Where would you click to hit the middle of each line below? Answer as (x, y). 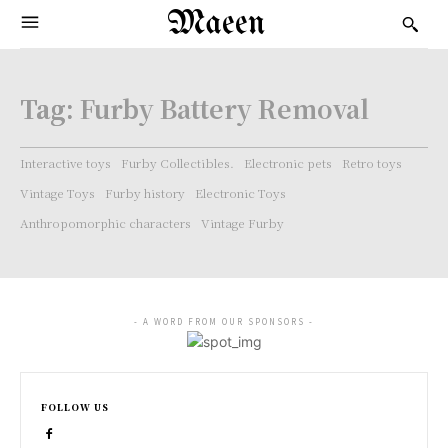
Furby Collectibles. (177, 162)
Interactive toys (65, 162)
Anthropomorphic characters (105, 222)
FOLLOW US (75, 407)
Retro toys (372, 162)
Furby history (145, 192)
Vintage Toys (57, 192)
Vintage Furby (242, 222)
